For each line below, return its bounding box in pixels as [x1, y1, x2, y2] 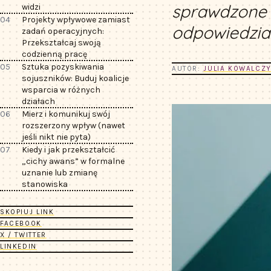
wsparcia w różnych [22, 85, 101, 95]
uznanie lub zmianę [22, 168, 98, 178]
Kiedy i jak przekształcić [22, 145, 116, 155]
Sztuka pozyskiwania [22, 62, 105, 72]
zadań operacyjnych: [22, 26, 105, 36]
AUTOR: [172, 64, 204, 73]
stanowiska [22, 179, 68, 189]
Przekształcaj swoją [22, 38, 102, 48]
